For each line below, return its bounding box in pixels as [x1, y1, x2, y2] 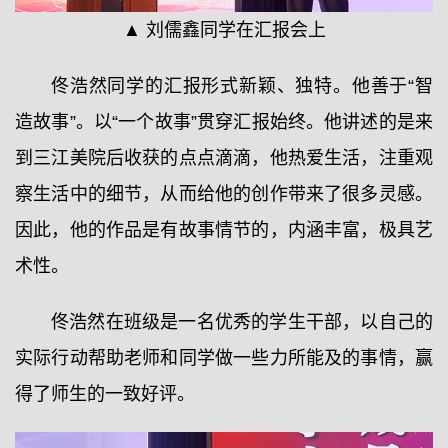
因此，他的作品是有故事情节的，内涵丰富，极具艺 [15, 219, 433, 240]
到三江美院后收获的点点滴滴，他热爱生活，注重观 [15, 147, 433, 168]
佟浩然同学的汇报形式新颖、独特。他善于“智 [51, 75, 433, 96]
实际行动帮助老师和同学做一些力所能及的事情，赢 [15, 347, 433, 368]
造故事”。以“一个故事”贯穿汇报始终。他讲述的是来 [15, 111, 433, 132]
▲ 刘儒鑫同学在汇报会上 [122, 19, 326, 40]
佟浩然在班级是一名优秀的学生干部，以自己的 [51, 311, 433, 332]
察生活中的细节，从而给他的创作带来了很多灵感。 [15, 183, 433, 204]
